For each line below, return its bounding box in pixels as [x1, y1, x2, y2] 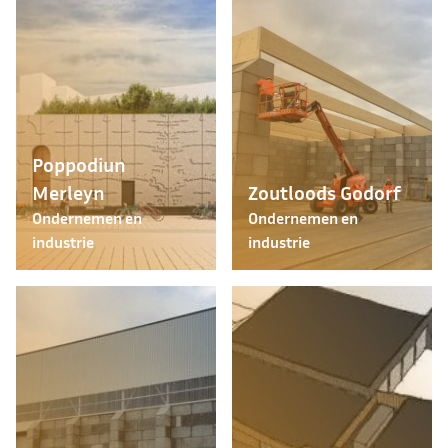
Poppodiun [32, 152, 126, 176]
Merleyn [32, 180, 105, 204]
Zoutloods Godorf [248, 180, 401, 204]
